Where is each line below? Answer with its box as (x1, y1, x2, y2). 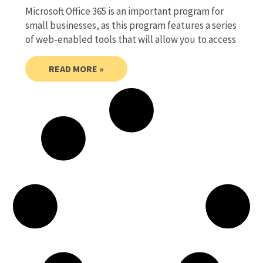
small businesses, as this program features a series (25, 18, 237, 32)
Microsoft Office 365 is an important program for (25, 4, 224, 18)
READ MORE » (48, 62, 104, 75)
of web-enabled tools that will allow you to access (25, 32, 236, 46)
